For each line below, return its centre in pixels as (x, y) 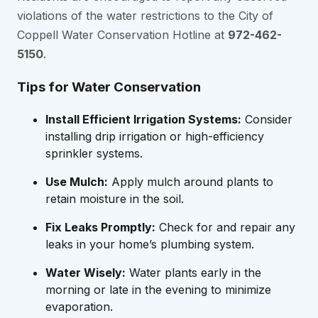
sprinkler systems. (94, 153)
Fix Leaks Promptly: (100, 227)
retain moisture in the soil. (115, 198)
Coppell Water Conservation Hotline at (122, 35)
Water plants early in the (193, 272)
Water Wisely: (86, 272)
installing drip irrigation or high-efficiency (155, 136)
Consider (267, 119)
